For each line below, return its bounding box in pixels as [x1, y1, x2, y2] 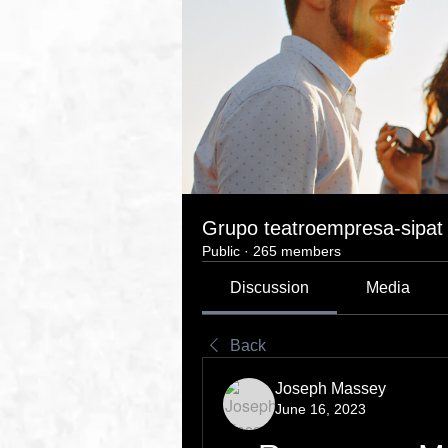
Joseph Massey [275, 380, 386, 397]
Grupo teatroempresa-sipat [202, 217, 443, 239]
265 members [253, 243, 341, 259]
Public [202, 243, 240, 259]
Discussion [230, 279, 310, 296]
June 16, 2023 [275, 401, 366, 417]
